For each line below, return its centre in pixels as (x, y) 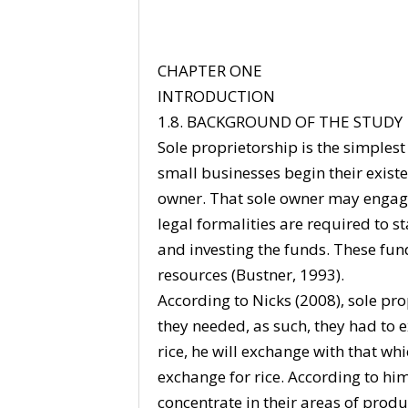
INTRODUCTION (216, 96)
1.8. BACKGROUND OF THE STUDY (280, 121)
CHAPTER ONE (209, 70)
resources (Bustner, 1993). (250, 274)
